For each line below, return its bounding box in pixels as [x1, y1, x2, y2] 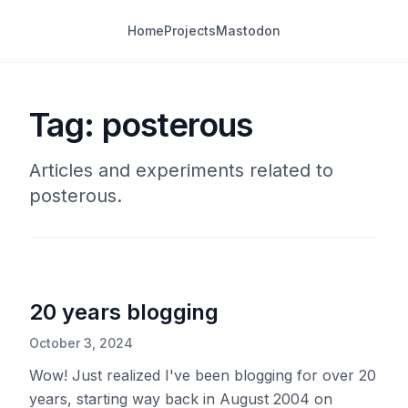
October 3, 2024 [29, 335, 133, 351]
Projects [164, 23, 216, 38]
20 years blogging [29, 299, 219, 325]
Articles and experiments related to [29, 159, 333, 181]
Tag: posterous [29, 105, 253, 145]
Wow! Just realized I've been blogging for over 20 [29, 366, 376, 384]
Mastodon [216, 23, 280, 38]
